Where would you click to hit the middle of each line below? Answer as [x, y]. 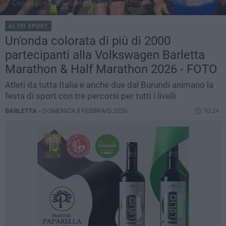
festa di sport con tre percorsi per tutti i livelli [91, 96]
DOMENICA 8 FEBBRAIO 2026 [85, 111]
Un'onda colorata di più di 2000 [88, 41]
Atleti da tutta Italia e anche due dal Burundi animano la [109, 85]
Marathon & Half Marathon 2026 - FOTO [111, 69]
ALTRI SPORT [28, 26]
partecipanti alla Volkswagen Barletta [105, 55]
